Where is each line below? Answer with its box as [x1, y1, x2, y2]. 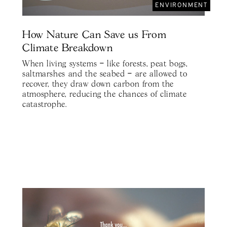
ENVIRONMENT [155, 1, 208, 9]
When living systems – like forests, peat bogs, [22, 60, 187, 68]
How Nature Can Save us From [22, 30, 167, 40]
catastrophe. [22, 101, 67, 109]
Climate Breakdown [22, 44, 113, 53]
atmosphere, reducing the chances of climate [22, 91, 187, 99]
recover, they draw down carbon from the [22, 81, 174, 89]
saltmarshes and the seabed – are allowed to [22, 70, 187, 79]
